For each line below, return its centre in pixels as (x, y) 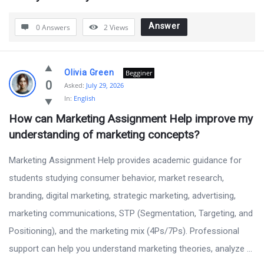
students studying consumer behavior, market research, (116, 178)
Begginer (138, 73)
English (85, 98)
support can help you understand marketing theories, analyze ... (131, 249)
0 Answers (53, 27)
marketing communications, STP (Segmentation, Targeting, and (131, 213)
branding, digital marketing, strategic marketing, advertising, (122, 196)
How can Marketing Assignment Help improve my (131, 119)
